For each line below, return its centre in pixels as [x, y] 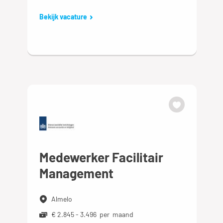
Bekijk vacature [63, 17]
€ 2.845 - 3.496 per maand [93, 215]
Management [77, 173]
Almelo [62, 199]
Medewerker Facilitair [102, 157]
